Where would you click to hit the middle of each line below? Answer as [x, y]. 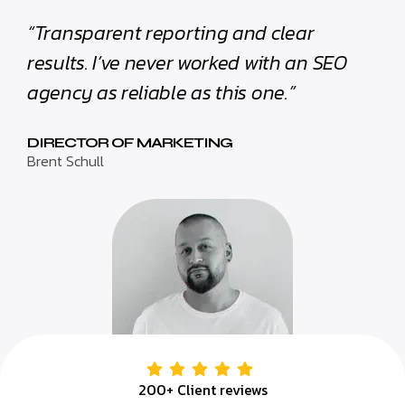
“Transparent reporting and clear [171, 33]
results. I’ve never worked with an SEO [187, 63]
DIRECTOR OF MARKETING [130, 143]
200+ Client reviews [202, 390]
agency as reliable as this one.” [161, 93]
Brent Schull [66, 161]
